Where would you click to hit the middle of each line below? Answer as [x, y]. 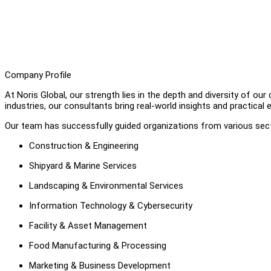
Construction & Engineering [84, 145]
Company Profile [38, 75]
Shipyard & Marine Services [83, 165]
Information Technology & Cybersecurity [111, 205]
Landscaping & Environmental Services [106, 185]
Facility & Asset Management [88, 225]
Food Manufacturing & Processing [98, 245]
